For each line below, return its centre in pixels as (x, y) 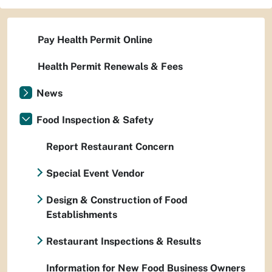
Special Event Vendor (95, 173)
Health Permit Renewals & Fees (110, 66)
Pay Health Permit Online (95, 40)
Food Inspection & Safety (95, 120)
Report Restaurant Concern (110, 147)
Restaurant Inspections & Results (124, 241)
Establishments (81, 215)
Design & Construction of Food (117, 200)
